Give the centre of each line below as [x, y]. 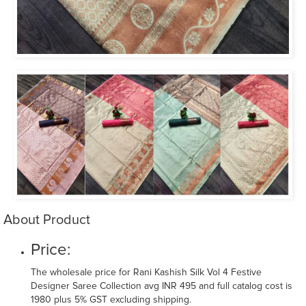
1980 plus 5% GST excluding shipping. [111, 300]
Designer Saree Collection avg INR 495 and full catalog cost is [162, 286]
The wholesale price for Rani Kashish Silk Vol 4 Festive [146, 272]
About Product [47, 220]
